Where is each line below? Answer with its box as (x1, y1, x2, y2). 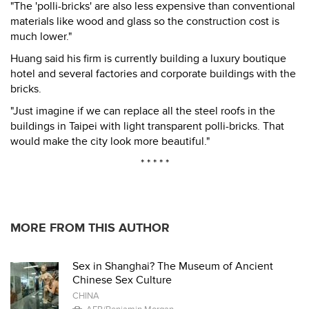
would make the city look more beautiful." (10, 134, 210, 148)
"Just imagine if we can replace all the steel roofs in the (10, 104, 275, 118)
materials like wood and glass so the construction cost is (10, 14, 279, 28)
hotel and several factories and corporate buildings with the (10, 67, 296, 81)
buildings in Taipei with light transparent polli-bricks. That (10, 119, 284, 133)
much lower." (10, 30, 72, 43)
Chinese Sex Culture (72, 273, 172, 287)
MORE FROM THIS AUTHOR (10, 221, 170, 235)
